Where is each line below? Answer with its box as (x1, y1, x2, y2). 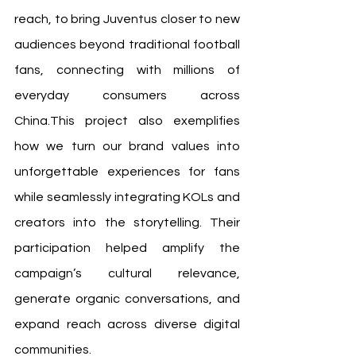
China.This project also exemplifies (14, 114, 240, 128)
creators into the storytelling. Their (14, 216, 240, 230)
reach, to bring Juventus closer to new (14, 13, 240, 26)
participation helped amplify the (14, 242, 240, 255)
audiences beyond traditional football (14, 38, 240, 52)
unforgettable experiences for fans (14, 165, 240, 179)
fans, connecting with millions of (14, 64, 240, 77)
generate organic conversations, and (14, 292, 240, 306)
